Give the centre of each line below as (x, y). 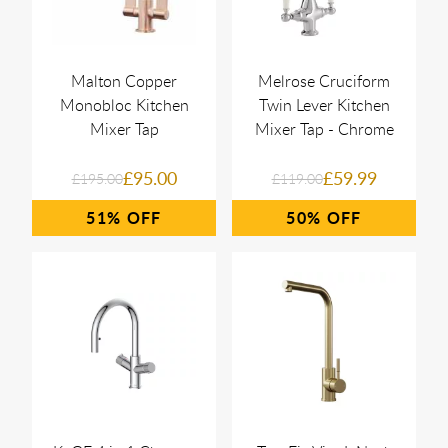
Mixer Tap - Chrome (324, 128)
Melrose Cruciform (324, 80)
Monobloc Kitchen (124, 104)
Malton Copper (124, 80)
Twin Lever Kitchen (324, 104)
